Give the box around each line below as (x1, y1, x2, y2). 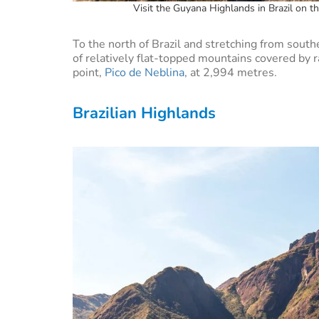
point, (73, 64, 105, 80)
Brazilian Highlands (73, 102, 216, 124)
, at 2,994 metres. (184, 64, 277, 80)
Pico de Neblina (105, 64, 184, 80)
